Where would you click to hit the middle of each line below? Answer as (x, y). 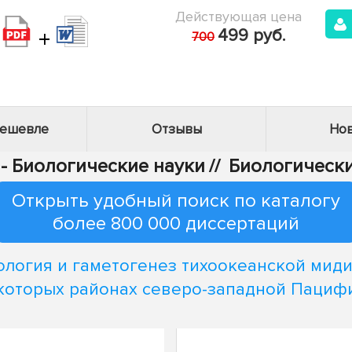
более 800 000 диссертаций (176, 224)
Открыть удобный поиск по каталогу (176, 201)
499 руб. (251, 36)
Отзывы (176, 129)
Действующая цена (238, 16)
